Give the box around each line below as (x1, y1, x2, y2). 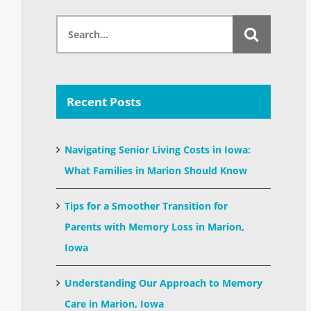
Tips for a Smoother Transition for (65, 199, 228, 212)
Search (56, 14, 107, 35)
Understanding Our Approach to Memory (65, 276, 263, 289)
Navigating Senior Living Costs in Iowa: (65, 142, 251, 156)
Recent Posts (67, 93, 142, 110)
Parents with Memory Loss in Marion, (65, 219, 245, 233)
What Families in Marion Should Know (65, 163, 248, 177)
